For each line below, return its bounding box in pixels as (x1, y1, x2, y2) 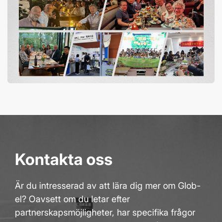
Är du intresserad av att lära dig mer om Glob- (15, 180, 201, 191)
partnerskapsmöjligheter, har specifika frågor (15, 207, 195, 218)
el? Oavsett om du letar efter (15, 193, 130, 204)
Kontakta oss (15, 149, 112, 169)
